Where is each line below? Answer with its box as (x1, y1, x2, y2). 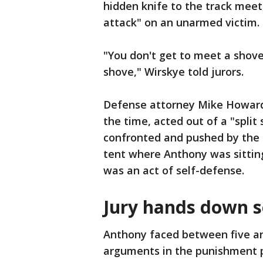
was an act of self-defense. (103, 163, 244, 178)
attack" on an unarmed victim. (103, 15, 259, 30)
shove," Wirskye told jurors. (103, 65, 244, 79)
